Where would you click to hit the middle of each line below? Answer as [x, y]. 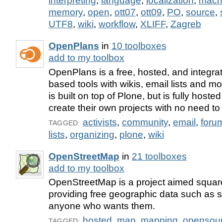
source [200, 12]
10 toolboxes [139, 46]
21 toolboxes [159, 156]
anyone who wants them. [102, 206]
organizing [92, 134]
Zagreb [186, 24]
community [145, 122]
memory [65, 12]
